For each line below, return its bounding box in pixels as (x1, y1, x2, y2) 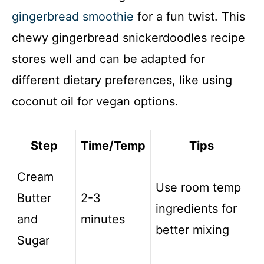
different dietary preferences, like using (12, 73, 232, 88)
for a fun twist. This (134, 9, 245, 24)
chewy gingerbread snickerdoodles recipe (12, 31, 245, 45)
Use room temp (156, 180, 241, 195)
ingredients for (156, 202, 237, 216)
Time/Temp (81, 138, 146, 153)
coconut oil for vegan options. (12, 94, 179, 109)
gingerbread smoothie (12, 9, 134, 24)
